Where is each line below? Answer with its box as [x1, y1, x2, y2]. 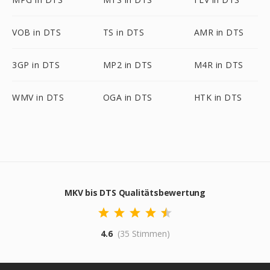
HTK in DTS [193, 92, 242, 103]
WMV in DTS [12, 92, 64, 103]
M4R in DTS [193, 59, 243, 71]
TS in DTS [102, 27, 145, 38]
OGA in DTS [102, 92, 152, 103]
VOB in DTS [12, 27, 61, 38]
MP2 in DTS [102, 59, 152, 71]
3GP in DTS [12, 59, 60, 71]
